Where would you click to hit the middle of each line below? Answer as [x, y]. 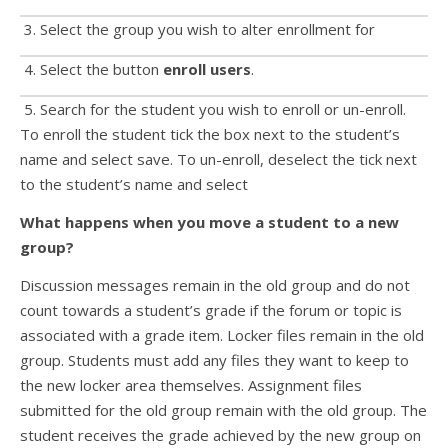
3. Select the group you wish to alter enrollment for [197, 29]
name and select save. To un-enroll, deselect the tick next [218, 159]
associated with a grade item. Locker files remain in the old [222, 335]
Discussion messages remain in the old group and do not [215, 285]
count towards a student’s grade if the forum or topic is [211, 310]
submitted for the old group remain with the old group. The [223, 410]
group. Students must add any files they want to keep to [214, 360]
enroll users [207, 69]
